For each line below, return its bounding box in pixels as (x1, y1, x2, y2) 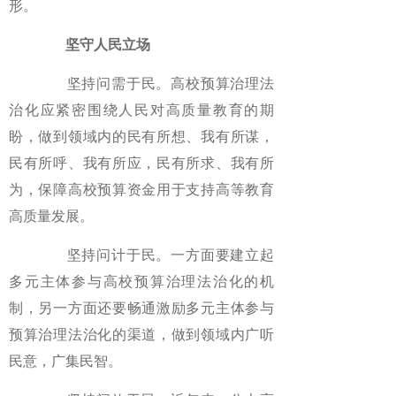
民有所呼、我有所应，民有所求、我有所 (9, 156, 274, 171)
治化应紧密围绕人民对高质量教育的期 (9, 103, 274, 118)
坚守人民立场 (51, 37, 150, 52)
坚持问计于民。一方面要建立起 (37, 247, 274, 263)
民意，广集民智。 (9, 354, 122, 369)
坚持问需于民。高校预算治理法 (37, 76, 274, 91)
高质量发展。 (9, 209, 94, 224)
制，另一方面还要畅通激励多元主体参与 (9, 301, 274, 316)
